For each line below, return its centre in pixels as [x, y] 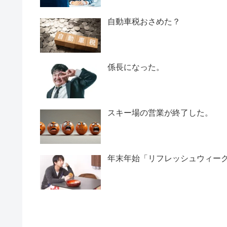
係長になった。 [136, 67]
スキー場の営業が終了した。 [160, 112]
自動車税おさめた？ [144, 21]
